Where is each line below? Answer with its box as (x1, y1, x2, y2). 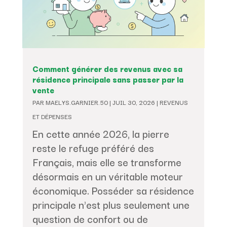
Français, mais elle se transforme (32, 154, 181, 170)
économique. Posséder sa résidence (32, 182, 194, 199)
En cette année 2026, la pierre (32, 126, 169, 142)
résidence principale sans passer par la (32, 73, 183, 86)
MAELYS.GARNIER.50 (45, 97, 108, 107)
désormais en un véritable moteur (32, 168, 183, 184)
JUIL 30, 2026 (112, 97, 155, 107)
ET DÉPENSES (32, 111, 72, 122)
